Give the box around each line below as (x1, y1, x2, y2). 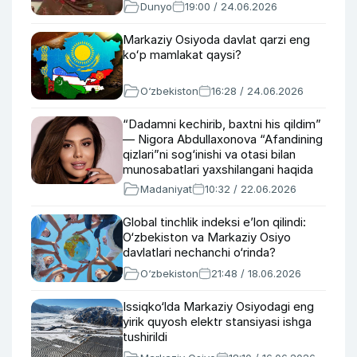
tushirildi (123, 329, 167, 344)
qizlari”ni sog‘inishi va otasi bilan (123, 147, 296, 162)
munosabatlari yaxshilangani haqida (123, 162, 313, 177)
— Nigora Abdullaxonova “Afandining (123, 131, 323, 147)
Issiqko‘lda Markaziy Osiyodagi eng (123, 299, 314, 314)
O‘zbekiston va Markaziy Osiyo (123, 229, 291, 245)
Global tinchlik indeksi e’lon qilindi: (123, 214, 306, 229)
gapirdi (123, 177, 159, 192)
